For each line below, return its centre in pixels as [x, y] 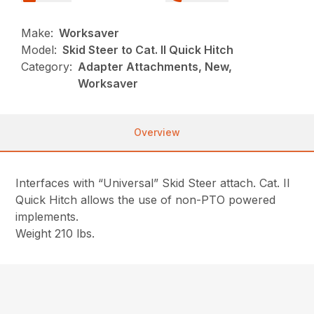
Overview [157, 132]
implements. [47, 217]
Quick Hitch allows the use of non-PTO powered [146, 200]
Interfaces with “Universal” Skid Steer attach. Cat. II [153, 183]
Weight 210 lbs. [55, 233]
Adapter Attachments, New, [155, 67]
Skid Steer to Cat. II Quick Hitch [148, 50]
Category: [47, 67]
